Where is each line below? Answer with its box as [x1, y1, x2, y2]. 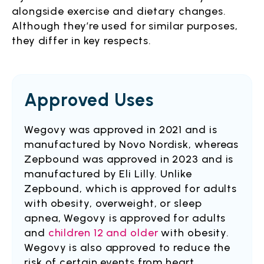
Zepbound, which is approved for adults [24, 182, 237, 195]
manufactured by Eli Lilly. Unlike [24, 167, 192, 180]
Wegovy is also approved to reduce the [24, 241, 231, 254]
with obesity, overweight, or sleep [24, 197, 202, 210]
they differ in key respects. [12, 34, 152, 47]
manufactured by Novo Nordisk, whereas [24, 138, 239, 151]
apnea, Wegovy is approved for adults [24, 212, 226, 225]
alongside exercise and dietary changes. [12, 5, 227, 18]
